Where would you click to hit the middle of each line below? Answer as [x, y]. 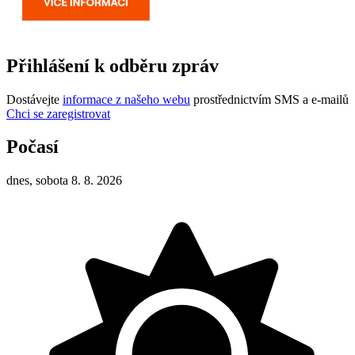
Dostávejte [34, 99]
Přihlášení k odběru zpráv [113, 65]
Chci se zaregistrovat [58, 113]
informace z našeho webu [126, 99]
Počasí [32, 147]
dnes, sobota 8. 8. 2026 [64, 181]
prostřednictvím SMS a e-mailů [269, 99]
